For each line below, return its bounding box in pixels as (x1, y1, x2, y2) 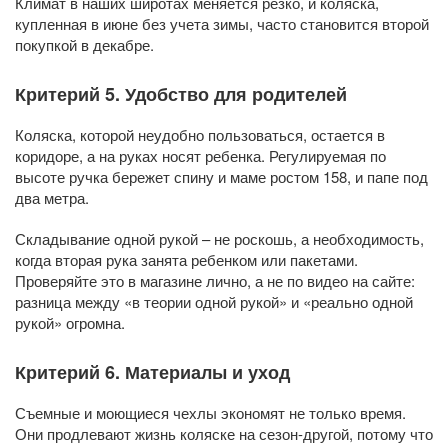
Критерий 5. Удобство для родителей (15, 81, 347, 108)
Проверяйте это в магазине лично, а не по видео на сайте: (15, 270, 415, 292)
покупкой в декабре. (15, 34, 154, 56)
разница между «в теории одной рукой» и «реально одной (15, 291, 413, 313)
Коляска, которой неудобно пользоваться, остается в (15, 124, 385, 146)
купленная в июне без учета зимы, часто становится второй (15, 13, 429, 35)
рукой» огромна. (15, 312, 125, 334)
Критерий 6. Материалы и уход (15, 359, 290, 386)
